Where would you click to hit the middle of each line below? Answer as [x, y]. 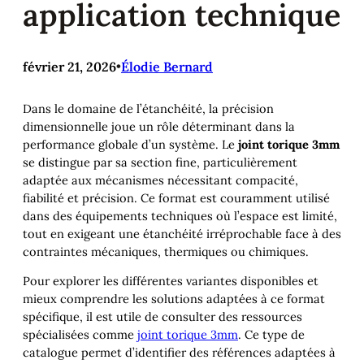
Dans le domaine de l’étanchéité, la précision [148, 108]
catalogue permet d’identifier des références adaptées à [179, 353]
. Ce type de [271, 335]
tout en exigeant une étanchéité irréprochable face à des [182, 233]
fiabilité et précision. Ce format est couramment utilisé [176, 197]
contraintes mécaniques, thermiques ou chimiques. [166, 251]
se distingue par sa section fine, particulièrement [160, 162]
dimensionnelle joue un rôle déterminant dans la [159, 126]
